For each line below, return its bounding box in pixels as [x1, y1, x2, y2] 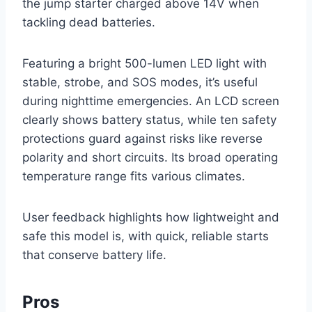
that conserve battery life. [22, 248, 166, 263]
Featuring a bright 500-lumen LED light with [22, 56, 267, 71]
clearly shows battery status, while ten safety [22, 113, 276, 127]
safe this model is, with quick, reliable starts [22, 229, 269, 244]
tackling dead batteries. [22, 15, 155, 30]
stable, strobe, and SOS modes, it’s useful [22, 75, 258, 90]
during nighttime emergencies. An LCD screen [22, 94, 279, 109]
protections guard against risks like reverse [22, 132, 263, 146]
